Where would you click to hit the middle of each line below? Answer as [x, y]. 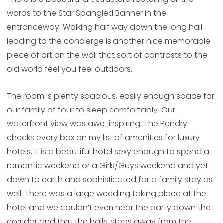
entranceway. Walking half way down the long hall [104, 27]
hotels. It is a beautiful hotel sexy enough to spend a [108, 152]
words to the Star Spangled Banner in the [86, 13]
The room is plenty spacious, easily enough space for [110, 96]
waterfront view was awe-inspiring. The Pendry [97, 124]
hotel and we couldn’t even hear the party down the [109, 208]
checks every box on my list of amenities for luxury [103, 138]
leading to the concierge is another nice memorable [108, 41]
